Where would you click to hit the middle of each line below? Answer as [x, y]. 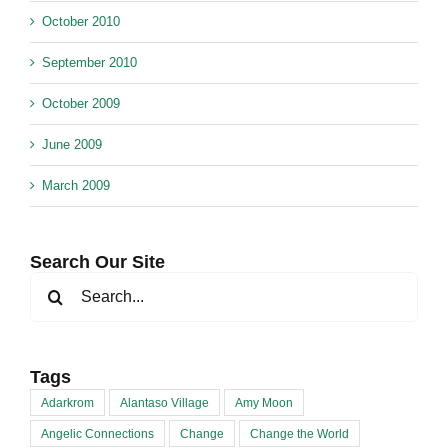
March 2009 [76, 186]
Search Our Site [97, 262]
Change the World [299, 434]
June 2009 [72, 145]
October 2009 [81, 104]
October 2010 [81, 22]
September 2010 [89, 63]
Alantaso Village [164, 403]
